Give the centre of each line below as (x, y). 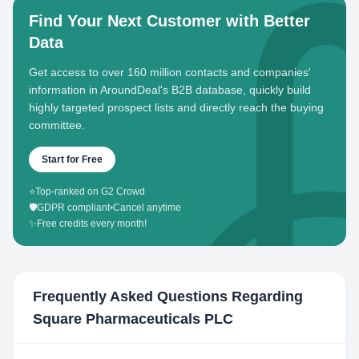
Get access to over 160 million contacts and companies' (170, 72)
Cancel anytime (147, 208)
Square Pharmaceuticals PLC (133, 319)
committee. (57, 125)
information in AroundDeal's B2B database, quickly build (170, 90)
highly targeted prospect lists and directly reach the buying (176, 107)
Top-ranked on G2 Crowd (90, 192)
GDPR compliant (73, 208)
